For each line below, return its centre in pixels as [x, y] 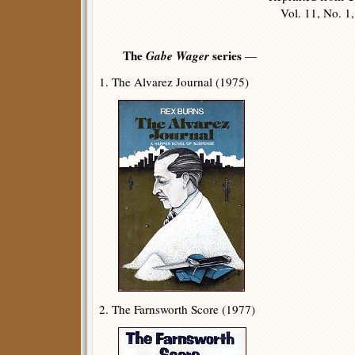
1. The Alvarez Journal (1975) [174, 82]
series [225, 55]
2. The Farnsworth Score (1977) [177, 309]
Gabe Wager [177, 55]
